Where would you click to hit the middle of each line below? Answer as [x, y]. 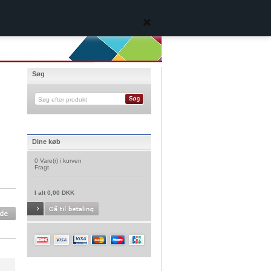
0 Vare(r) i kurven [58, 161]
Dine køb [46, 142]
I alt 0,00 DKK [54, 193]
